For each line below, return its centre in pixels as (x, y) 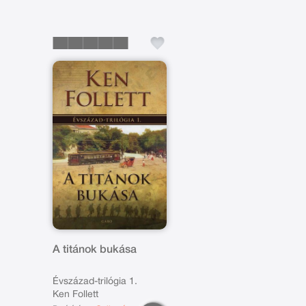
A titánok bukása (95, 250)
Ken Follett (76, 294)
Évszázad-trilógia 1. (95, 281)
